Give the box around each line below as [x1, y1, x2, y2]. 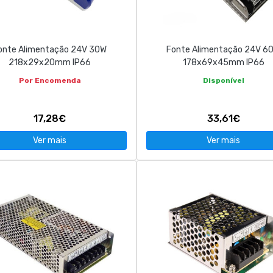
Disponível [202, 76, 244, 85]
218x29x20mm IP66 [9, 57, 91, 68]
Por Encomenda [18, 76, 81, 85]
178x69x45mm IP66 [182, 57, 264, 68]
